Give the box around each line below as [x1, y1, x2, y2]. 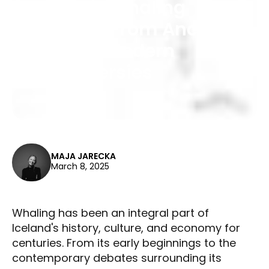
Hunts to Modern [24, 38, 175, 64]
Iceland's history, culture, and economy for [12, 220, 240, 236]
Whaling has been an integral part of [12, 205, 209, 221]
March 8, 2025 [51, 160, 109, 173]
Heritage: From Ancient [24, 16, 233, 42]
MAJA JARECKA [51, 150, 116, 163]
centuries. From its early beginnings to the [12, 235, 236, 251]
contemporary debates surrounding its [12, 250, 222, 266]
